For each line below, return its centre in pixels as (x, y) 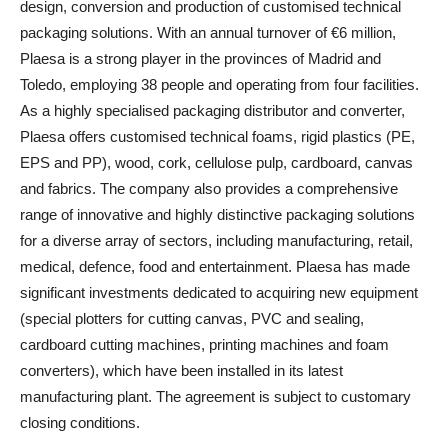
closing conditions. (82, 422)
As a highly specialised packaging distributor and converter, (212, 110)
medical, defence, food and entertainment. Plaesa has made (215, 266)
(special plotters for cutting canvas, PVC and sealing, (192, 318)
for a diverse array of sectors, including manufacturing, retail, (216, 240)
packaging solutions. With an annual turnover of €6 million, (208, 32)
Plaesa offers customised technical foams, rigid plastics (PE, (217, 136)
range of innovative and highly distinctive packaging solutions (217, 214)
